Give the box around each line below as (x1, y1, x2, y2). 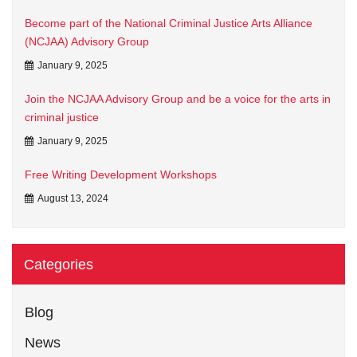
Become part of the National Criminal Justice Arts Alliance (25, 16, 312, 29)
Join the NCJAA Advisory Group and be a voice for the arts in (25, 92, 331, 105)
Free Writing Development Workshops (25, 167, 217, 181)
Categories (24, 256, 93, 273)
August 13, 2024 (37, 192, 108, 204)
